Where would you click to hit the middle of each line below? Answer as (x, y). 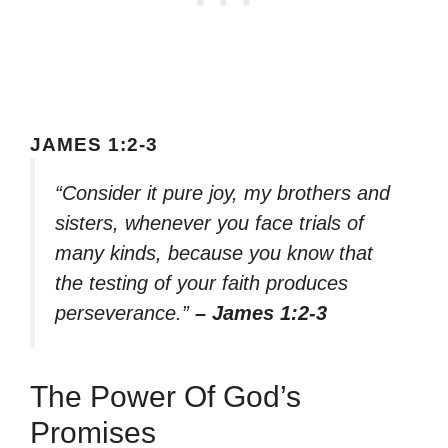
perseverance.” (125, 313)
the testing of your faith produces (201, 283)
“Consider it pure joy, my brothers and (222, 193)
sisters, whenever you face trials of (209, 223)
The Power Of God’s (165, 396)
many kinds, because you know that (214, 253)
